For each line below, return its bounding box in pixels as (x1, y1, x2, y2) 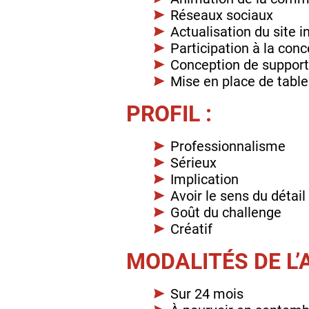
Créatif (170, 220, 212, 237)
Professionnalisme (170, 137, 286, 154)
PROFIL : (126, 100, 212, 127)
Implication (170, 170, 239, 188)
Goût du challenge (170, 203, 281, 221)
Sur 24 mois (170, 285, 243, 302)
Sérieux (170, 154, 217, 171)
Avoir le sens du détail (170, 187, 306, 204)
